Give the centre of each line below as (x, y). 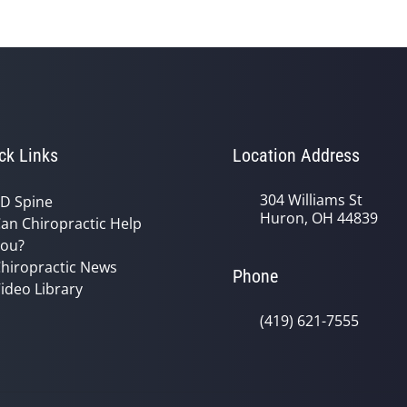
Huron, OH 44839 (319, 218)
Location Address (296, 155)
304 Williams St (311, 200)
